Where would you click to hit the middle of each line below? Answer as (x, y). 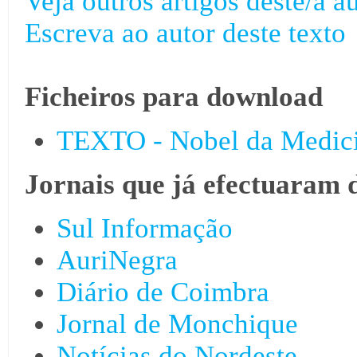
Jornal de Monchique (177, 324)
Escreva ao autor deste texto (185, 33)
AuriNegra (117, 260)
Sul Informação (145, 228)
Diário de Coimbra (163, 292)
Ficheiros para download (174, 96)
